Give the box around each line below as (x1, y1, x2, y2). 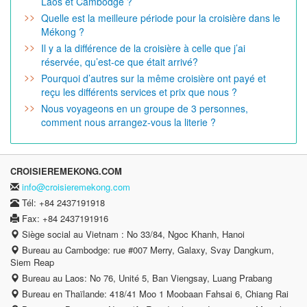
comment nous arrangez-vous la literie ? (41, 114, 216, 129)
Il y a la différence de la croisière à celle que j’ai (41, 40, 245, 55)
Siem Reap (10, 255, 54, 269)
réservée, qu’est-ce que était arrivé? (41, 54, 198, 69)
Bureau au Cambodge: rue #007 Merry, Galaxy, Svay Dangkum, (19, 243, 274, 256)
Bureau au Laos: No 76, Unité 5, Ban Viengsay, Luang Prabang (19, 271, 272, 284)
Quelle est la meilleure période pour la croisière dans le (41, 10, 280, 25)
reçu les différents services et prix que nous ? (41, 84, 237, 99)
